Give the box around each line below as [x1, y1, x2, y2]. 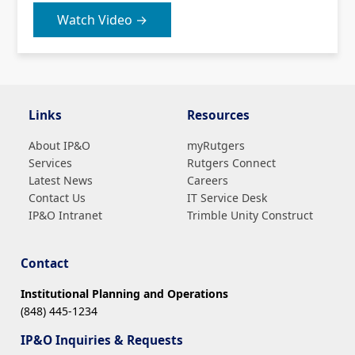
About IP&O [29, 137, 90, 153]
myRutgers [187, 137, 245, 153]
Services [29, 155, 72, 170]
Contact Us [29, 189, 86, 205]
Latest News [29, 172, 93, 188]
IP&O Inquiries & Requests [21, 332, 183, 349]
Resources [187, 107, 250, 124]
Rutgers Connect [187, 155, 276, 170]
